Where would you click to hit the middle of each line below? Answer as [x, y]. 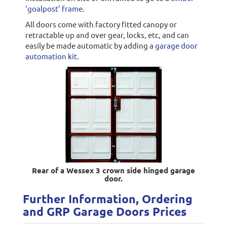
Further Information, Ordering [107, 199]
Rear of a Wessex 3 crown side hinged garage [113, 170]
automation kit [51, 56]
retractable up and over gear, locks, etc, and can [107, 34]
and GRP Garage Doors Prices [104, 211]
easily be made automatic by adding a [90, 45]
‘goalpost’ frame [54, 8]
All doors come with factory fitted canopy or [101, 24]
